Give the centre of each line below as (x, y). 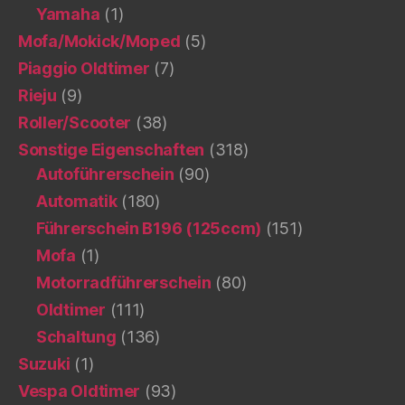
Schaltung (76, 336)
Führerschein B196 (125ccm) (149, 228)
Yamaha (68, 14)
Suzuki (44, 363)
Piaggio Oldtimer (84, 68)
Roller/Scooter (75, 122)
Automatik (77, 201)
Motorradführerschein (124, 282)
